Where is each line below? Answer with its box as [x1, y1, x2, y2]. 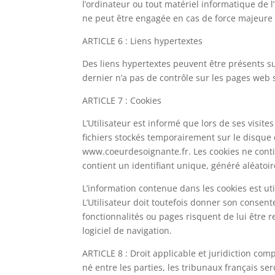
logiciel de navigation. [82, 224, 172, 236]
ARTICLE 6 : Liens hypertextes [82, 34, 203, 47]
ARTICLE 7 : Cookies [82, 94, 162, 106]
